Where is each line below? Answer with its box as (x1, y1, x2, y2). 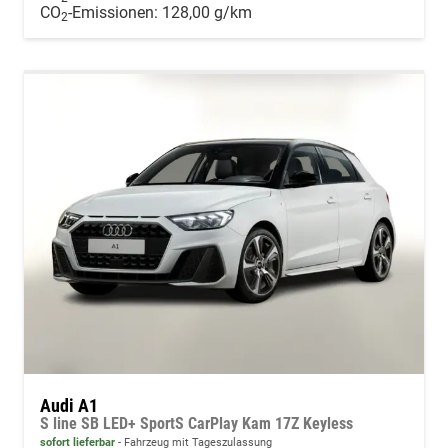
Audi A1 (40, 395, 98, 417)
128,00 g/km (162, 3, 252, 23)
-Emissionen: (68, 3, 162, 23)
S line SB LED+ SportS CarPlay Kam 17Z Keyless (40, 414, 353, 434)
